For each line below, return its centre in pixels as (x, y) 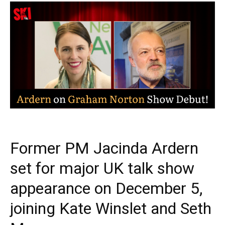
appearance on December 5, (106, 188)
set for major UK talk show (102, 168)
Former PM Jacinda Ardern (104, 148)
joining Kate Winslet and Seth (111, 208)
